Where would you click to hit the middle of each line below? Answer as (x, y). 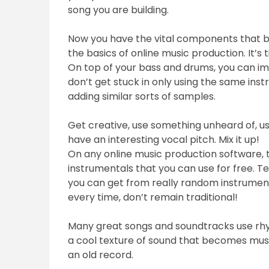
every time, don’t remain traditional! (153, 198)
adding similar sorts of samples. (142, 97)
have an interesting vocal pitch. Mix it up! (164, 140)
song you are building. (119, 10)
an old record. (101, 255)
